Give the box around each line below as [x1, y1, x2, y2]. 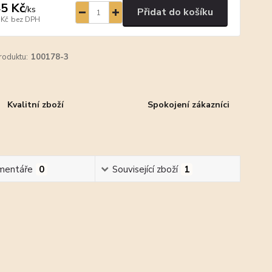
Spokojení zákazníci [147, 99, 229, 110]
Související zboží [112, 163, 178, 175]
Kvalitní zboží [7, 99, 64, 110]
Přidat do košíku [137, 5, 213, 19]
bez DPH [10, 14, 40, 24]
